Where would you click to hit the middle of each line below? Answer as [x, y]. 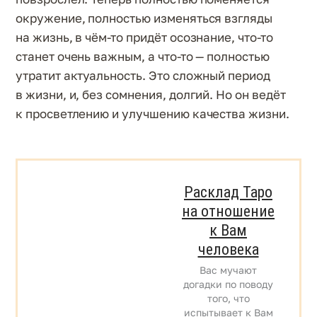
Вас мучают [228, 270]
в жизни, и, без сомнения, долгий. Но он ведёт [151, 94]
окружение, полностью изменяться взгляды [144, 18]
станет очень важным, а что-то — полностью [143, 56]
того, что [228, 298]
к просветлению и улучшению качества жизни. [152, 113]
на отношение [228, 211]
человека [228, 249]
